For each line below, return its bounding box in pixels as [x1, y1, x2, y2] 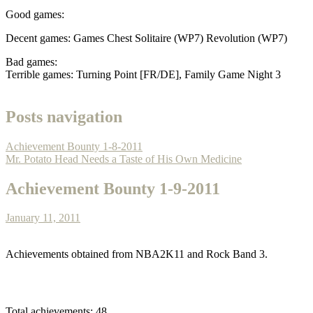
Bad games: [6, 55, 57, 68]
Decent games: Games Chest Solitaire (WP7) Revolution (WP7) [6, 31, 287, 44]
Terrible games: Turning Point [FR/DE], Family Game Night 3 [6, 68, 281, 80]
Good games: [6, 8, 64, 20]
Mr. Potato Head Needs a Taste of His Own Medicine [6, 152, 242, 165]
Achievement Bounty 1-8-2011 [6, 140, 143, 152]
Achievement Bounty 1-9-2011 [6, 179, 220, 198]
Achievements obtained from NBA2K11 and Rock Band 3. [6, 248, 268, 261]
